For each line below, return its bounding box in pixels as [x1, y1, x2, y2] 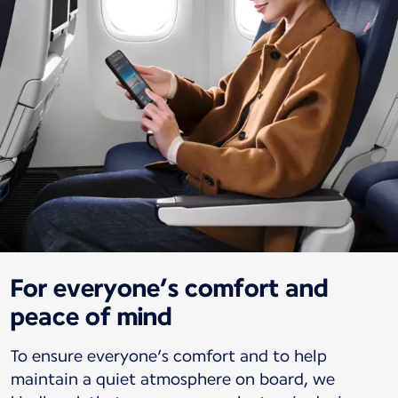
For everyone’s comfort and [11, 272, 329, 303]
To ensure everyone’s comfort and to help [11, 346, 327, 365]
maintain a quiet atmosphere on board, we [11, 369, 335, 388]
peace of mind [11, 300, 172, 331]
